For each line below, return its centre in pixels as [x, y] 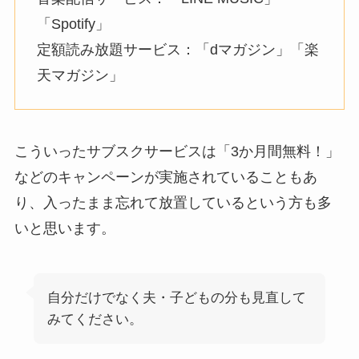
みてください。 [95, 320]
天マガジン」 [80, 75]
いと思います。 [65, 229]
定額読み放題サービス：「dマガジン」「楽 [177, 49]
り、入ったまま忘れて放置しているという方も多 [173, 203]
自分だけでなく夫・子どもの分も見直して [176, 298]
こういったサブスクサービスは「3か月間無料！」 [177, 152]
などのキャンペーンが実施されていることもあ [165, 177]
